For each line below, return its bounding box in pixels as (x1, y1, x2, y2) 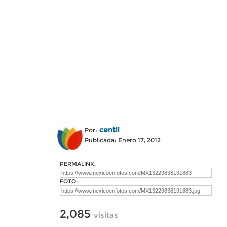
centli (99, 125, 120, 134)
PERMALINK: (60, 160, 96, 167)
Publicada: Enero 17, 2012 (85, 136, 161, 144)
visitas (94, 210, 118, 220)
